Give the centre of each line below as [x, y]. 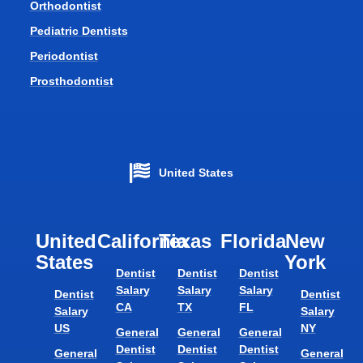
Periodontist [64, 56]
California [142, 241]
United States [196, 173]
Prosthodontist [71, 81]
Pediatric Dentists [79, 31]
